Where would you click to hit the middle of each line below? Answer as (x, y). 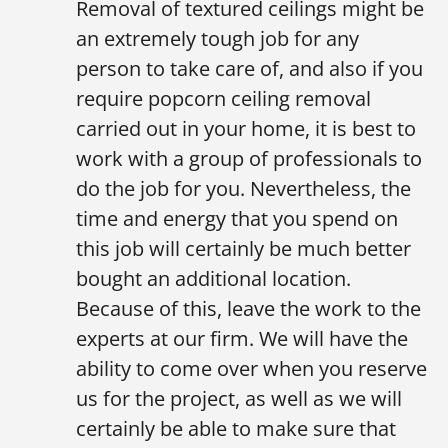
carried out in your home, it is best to (246, 129)
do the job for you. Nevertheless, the (243, 189)
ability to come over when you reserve (251, 369)
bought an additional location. (213, 279)
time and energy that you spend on (237, 219)
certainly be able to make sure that (236, 429)
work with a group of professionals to (249, 159)
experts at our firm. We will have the (242, 339)
